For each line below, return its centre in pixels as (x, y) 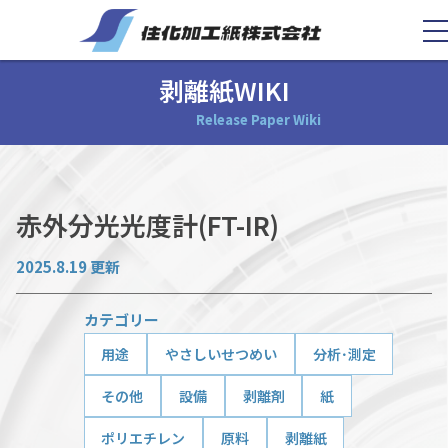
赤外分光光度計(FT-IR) (147, 225)
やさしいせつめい (221, 353)
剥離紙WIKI (224, 90)
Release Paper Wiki (258, 120)
